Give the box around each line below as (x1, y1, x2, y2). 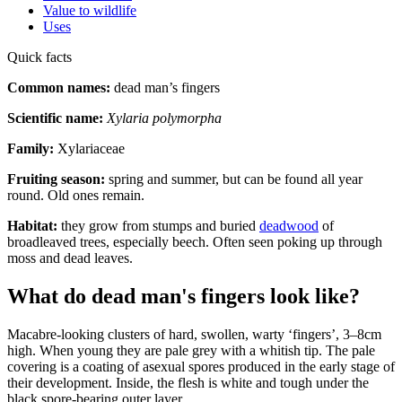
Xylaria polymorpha (107, 110, 222, 127)
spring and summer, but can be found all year (105, 171, 363, 188)
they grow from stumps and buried (57, 218, 259, 234)
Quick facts (7, 49, 72, 66)
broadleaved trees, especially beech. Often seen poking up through (7, 234, 382, 250)
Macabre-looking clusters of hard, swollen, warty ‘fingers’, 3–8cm (7, 326, 381, 342)
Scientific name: (7, 110, 103, 127)
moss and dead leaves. (7, 250, 133, 267)
